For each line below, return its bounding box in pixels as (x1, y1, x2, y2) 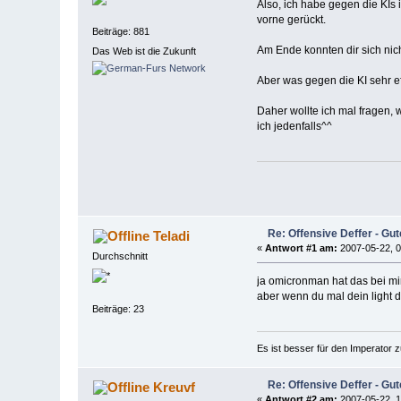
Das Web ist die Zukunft (92, 45, 197, 56)
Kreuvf (152, 379, 195, 395)
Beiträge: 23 (92, 303, 145, 314)
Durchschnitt (92, 251, 149, 262)
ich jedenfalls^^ (256, 119, 332, 132)
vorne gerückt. (256, 13, 326, 26)
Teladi (152, 228, 190, 244)
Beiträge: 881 (92, 26, 150, 38)
